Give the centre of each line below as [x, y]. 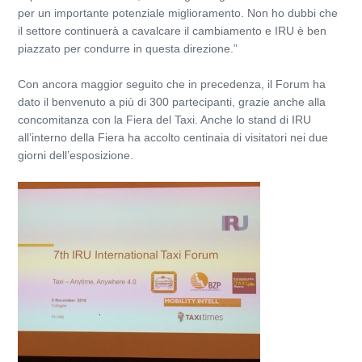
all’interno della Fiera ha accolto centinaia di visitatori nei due [173, 137]
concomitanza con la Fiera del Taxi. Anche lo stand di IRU [164, 120]
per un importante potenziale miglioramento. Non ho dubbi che [178, 13]
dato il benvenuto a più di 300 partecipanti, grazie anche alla [172, 102]
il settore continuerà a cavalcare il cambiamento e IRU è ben [172, 31]
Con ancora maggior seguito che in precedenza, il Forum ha [172, 84]
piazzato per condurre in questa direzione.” [128, 48]
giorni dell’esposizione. [76, 155]
